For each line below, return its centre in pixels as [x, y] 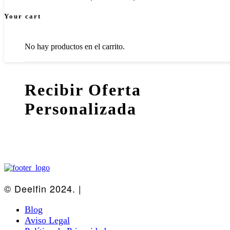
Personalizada [81, 109]
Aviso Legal [47, 220]
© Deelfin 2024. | [44, 188]
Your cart [23, 16]
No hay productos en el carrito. [75, 47]
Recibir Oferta [83, 90]
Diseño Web [112, 188]
